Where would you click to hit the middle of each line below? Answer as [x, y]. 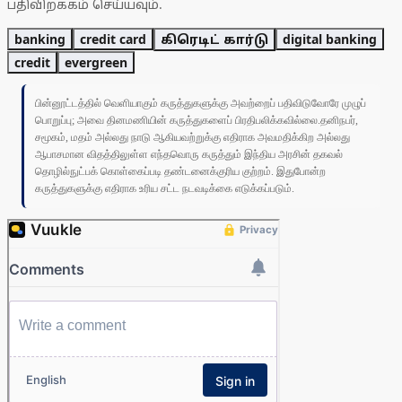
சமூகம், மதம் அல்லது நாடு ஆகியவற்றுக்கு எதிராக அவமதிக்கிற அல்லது [192, 138]
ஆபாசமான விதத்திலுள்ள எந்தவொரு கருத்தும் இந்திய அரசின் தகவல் [189, 155]
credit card [113, 39]
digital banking [330, 39]
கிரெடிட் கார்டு [214, 39]
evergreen [96, 63]
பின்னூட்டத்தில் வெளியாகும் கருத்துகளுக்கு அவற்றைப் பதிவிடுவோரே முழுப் [201, 104]
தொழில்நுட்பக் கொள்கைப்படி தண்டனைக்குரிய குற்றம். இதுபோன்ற [180, 172]
